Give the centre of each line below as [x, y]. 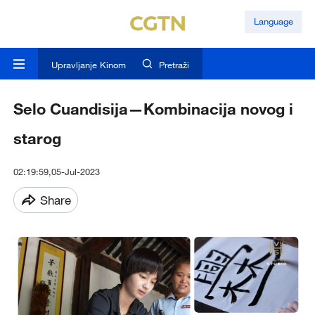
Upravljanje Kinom [88, 65]
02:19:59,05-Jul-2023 [56, 172]
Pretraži [174, 65]
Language [273, 21]
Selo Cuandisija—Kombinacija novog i [153, 109]
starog [37, 139]
